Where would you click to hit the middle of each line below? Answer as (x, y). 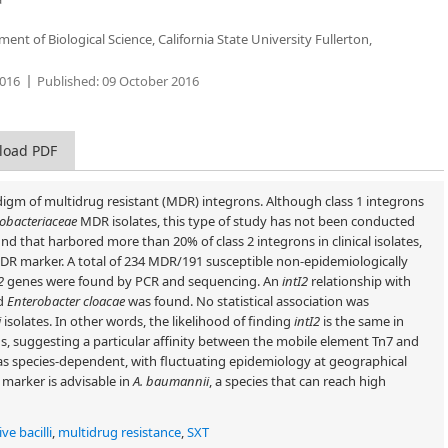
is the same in (362, 321)
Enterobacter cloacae (66, 301)
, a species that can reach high (297, 381)
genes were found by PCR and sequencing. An (143, 281)
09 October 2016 (149, 81)
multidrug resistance (119, 432)
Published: (68, 81)
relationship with (359, 281)
